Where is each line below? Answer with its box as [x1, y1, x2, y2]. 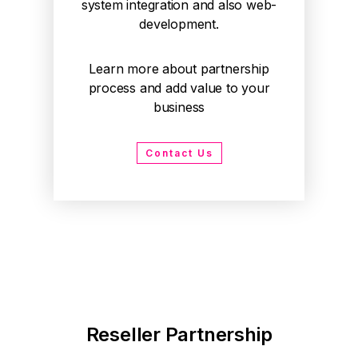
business [153, 99, 205, 115]
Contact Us [145, 147, 213, 159]
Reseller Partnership [86, 323, 272, 346]
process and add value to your [88, 80, 270, 96]
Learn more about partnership [89, 61, 269, 77]
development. [139, 16, 219, 32]
